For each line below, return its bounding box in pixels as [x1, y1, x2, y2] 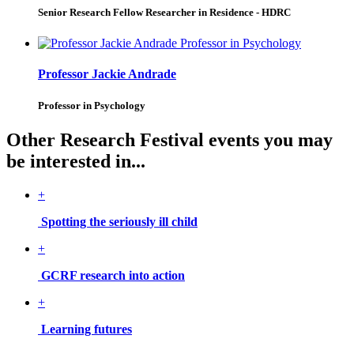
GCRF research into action [41, 268, 185, 282]
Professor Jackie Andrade [38, 67, 176, 81]
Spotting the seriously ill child [41, 214, 198, 228]
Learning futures [41, 322, 132, 336]
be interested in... [6, 150, 145, 171]
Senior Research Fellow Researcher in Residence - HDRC [38, 6, 291, 18]
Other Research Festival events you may [6, 129, 333, 150]
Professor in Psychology [38, 99, 145, 111]
